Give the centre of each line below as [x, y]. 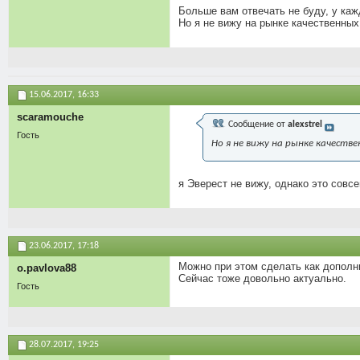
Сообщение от [257, 124]
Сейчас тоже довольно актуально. [262, 279]
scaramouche [50, 117]
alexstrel [305, 124]
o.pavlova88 [47, 268]
